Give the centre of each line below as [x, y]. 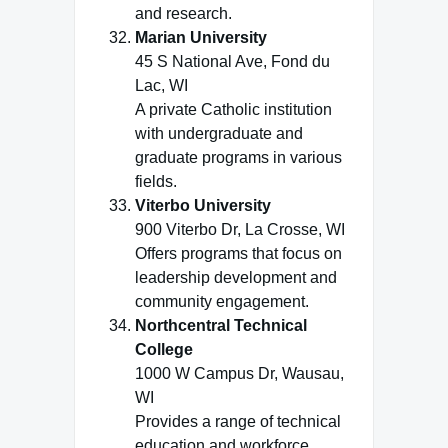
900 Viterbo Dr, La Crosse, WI [240, 229]
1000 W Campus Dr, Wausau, [239, 373]
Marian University [201, 37]
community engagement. [222, 301]
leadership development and [236, 277]
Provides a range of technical [238, 421]
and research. [183, 13]
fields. [156, 181]
